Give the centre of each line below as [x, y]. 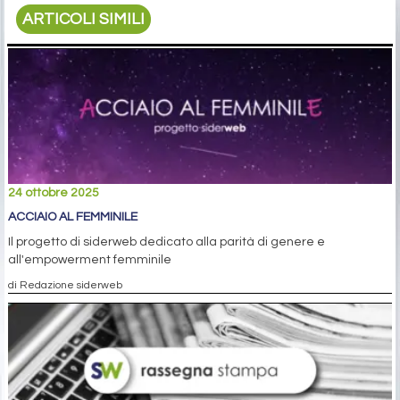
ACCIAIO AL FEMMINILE [73, 217]
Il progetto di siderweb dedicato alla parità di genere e [167, 242]
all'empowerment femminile [90, 259]
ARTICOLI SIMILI [84, 19]
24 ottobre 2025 [54, 192]
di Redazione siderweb [65, 284]
